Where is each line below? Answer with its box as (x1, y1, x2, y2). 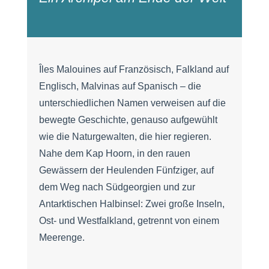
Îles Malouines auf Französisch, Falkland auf (38, 64, 229, 75)
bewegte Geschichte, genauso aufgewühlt (38, 115, 217, 125)
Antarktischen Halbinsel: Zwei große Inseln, (38, 199, 225, 210)
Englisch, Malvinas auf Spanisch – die (38, 81, 201, 92)
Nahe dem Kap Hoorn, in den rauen (38, 148, 190, 159)
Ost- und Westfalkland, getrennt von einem (38, 216, 219, 226)
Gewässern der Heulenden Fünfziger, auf (38, 165, 214, 176)
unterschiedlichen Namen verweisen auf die (38, 98, 226, 109)
